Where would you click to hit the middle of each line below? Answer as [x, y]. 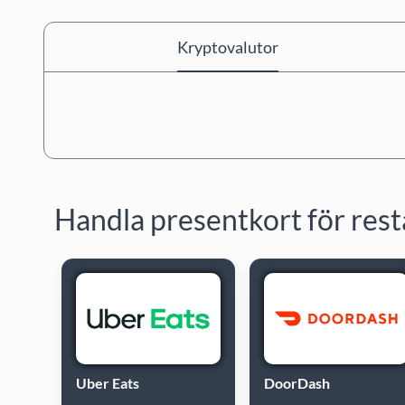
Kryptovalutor [227, 47]
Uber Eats [108, 382]
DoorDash [297, 382]
